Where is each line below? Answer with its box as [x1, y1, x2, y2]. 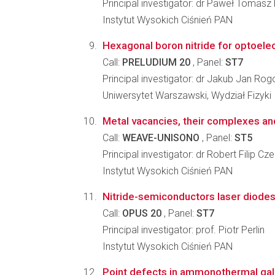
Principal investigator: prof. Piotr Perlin [103, 224, 265, 236]
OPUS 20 [122, 207, 161, 219]
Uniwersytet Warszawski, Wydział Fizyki [103, 90, 271, 101]
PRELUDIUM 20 [122, 56, 190, 68]
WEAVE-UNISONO [122, 132, 199, 144]
